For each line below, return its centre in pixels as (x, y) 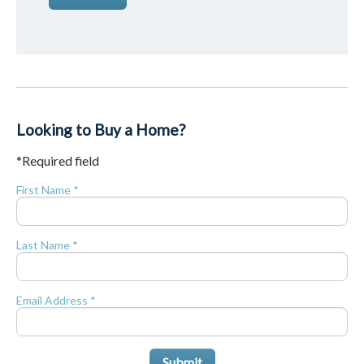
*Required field (58, 160)
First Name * (48, 189)
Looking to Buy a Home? (101, 129)
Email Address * (56, 300)
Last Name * (47, 245)
